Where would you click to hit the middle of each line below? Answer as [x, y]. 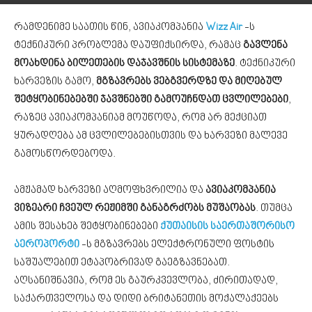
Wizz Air [224, 28]
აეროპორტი [47, 245]
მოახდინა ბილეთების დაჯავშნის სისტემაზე [124, 64]
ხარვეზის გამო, [55, 82]
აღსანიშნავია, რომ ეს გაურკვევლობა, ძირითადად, [146, 281]
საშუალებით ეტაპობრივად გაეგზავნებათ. [122, 263]
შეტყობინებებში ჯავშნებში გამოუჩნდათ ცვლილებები [151, 100]
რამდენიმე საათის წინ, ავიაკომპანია [110, 28]
